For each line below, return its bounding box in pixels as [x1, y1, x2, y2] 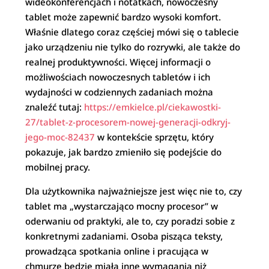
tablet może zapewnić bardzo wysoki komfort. [25, 11, 222, 23]
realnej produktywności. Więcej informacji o [25, 56, 211, 68]
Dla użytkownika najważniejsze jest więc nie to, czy [25, 185, 243, 197]
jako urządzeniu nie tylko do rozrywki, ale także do [25, 41, 241, 53]
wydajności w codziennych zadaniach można [25, 86, 214, 98]
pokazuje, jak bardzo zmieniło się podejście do [25, 146, 222, 158]
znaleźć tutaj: [25, 101, 85, 113]
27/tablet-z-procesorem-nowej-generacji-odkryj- [25, 116, 231, 128]
